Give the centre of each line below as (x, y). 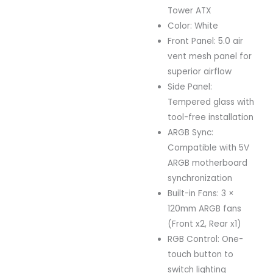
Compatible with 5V (209, 147)
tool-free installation (211, 117)
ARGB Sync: (191, 132)
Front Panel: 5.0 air (206, 41)
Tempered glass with (211, 102)
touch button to (201, 254)
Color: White (193, 26)
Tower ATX (190, 10)
